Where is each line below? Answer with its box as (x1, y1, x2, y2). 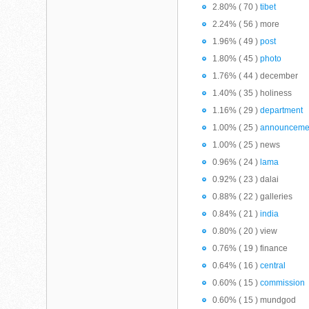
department (260, 106, 303, 115)
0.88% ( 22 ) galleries (212, 192, 293, 201)
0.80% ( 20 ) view (212, 226, 278, 236)
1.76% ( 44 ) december (212, 71, 299, 81)
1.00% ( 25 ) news (212, 140, 281, 150)
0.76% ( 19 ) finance (212, 243, 288, 253)
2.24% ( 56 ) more (212, 19, 280, 29)
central (260, 261, 286, 270)
